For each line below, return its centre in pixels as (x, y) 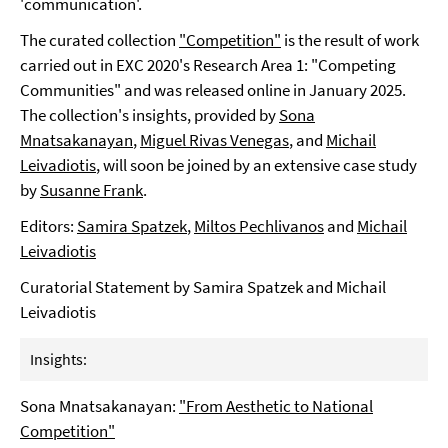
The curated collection (99, 40)
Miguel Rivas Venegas (214, 140)
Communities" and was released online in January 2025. (213, 90)
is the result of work (350, 40)
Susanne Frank (91, 190)
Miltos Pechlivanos (259, 226)
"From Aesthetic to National (276, 406)
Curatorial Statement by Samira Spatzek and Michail (203, 287)
